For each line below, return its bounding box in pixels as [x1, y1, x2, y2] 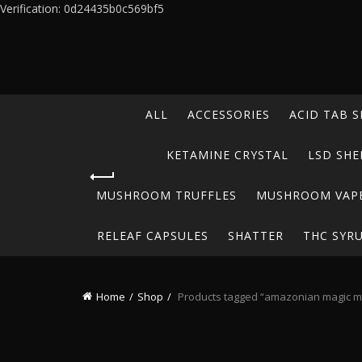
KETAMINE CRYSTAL [166, 147, 288, 162]
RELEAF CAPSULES [96, 228, 208, 243]
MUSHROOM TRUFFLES [96, 187, 237, 203]
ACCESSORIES [187, 107, 270, 122]
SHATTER [227, 228, 284, 243]
